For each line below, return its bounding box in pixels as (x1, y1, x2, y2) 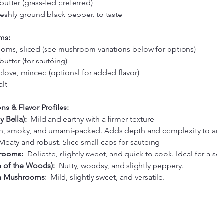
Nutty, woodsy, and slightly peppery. (59, 160, 186, 170)
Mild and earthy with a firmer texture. (31, 114, 158, 124)
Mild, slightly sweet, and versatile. (50, 172, 167, 182)
